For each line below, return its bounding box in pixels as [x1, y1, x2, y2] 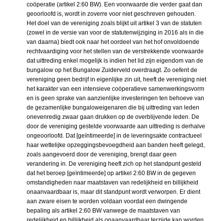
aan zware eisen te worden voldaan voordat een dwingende [27, 197, 187, 205]
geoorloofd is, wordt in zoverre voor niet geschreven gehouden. [27, 10, 196, 17]
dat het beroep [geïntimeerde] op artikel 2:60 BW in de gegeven [27, 169, 196, 177]
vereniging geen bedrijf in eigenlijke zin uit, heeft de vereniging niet [27, 75, 206, 83]
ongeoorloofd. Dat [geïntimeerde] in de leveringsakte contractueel [27, 132, 202, 139]
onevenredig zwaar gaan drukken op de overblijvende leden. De [27, 113, 199, 120]
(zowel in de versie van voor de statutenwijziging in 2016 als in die [27, 29, 204, 36]
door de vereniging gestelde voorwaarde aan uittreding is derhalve [27, 122, 205, 130]
